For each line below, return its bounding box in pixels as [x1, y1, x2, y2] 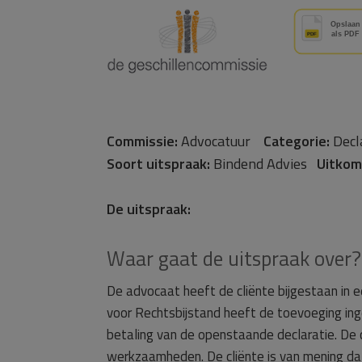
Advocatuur [178, 130, 263, 152]
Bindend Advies [210, 153, 317, 175]
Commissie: [107, 130, 178, 152]
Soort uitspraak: [107, 153, 210, 175]
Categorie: [263, 130, 330, 152]
